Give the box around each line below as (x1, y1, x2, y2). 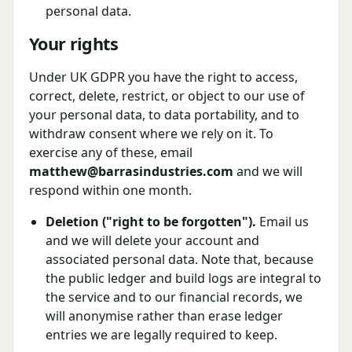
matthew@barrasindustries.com (29, 163, 233, 181)
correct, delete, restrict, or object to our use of (29, 87, 305, 105)
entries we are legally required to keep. (45, 326, 277, 344)
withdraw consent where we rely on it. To (29, 125, 273, 143)
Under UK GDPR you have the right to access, (29, 68, 298, 86)
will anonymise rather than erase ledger (45, 307, 283, 325)
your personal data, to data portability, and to (29, 106, 299, 124)
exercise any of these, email (29, 144, 192, 162)
